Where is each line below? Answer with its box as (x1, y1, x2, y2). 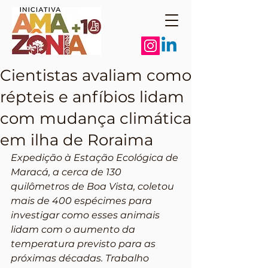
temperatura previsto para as (11, 238, 158, 249)
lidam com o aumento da (11, 224, 138, 235)
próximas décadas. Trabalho (11, 252, 151, 264)
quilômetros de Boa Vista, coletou (11, 181, 176, 192)
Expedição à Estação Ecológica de (11, 152, 181, 163)
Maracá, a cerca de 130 (11, 166, 124, 178)
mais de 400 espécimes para (11, 195, 154, 206)
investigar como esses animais (11, 209, 162, 221)
